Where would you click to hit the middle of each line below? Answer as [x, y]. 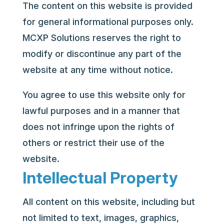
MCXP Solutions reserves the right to [101, 38]
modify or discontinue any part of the [102, 54]
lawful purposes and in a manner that [101, 111]
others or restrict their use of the [93, 143]
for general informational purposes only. [108, 22]
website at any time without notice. [97, 70]
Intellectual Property [100, 178]
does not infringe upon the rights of [98, 127]
